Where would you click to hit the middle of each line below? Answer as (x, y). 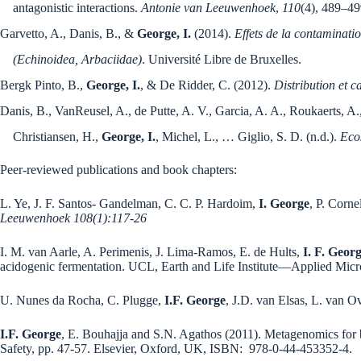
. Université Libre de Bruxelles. (222, 60)
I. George (284, 204)
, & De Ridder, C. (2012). (207, 85)
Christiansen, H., (57, 137)
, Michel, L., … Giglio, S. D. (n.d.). (248, 137)
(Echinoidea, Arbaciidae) (77, 60)
